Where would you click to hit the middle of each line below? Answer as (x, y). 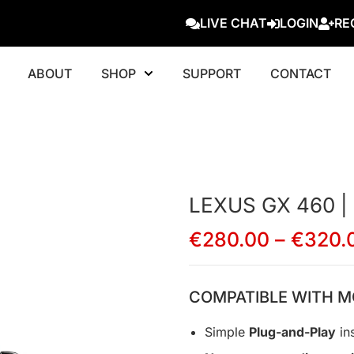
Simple (227, 332)
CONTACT (300, 73)
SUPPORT (211, 73)
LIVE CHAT (233, 23)
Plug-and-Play (292, 332)
